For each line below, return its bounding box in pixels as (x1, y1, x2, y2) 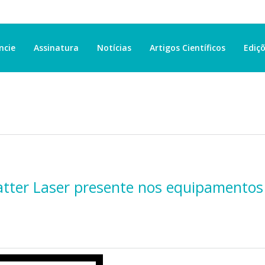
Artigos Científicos (150, 42, 225, 53)
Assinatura (34, 42, 79, 53)
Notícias (97, 42, 131, 53)
